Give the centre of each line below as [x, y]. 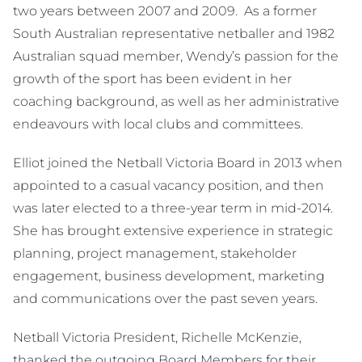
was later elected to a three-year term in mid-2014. [175, 208]
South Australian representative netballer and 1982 [174, 34]
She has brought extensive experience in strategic [173, 231]
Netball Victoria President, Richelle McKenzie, [157, 338]
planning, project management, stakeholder [155, 254]
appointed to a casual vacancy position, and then [168, 186]
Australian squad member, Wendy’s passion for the [176, 57]
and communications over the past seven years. [165, 299]
